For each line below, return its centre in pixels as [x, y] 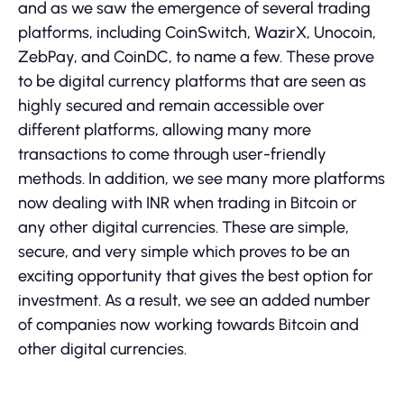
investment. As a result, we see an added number [194, 301]
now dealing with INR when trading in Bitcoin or [188, 203]
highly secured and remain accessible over [171, 106]
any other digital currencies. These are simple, [184, 228]
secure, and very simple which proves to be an [184, 252]
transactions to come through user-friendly [172, 155]
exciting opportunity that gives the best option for [196, 276]
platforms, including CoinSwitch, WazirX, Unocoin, [197, 33]
